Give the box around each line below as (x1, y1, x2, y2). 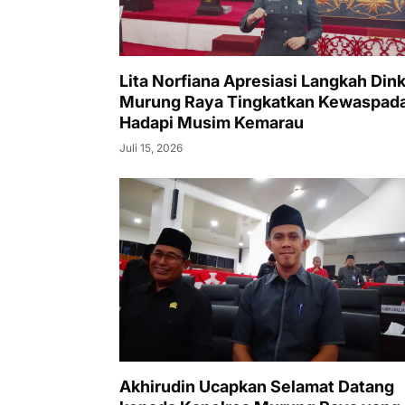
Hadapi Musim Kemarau (119, 112, 304, 132)
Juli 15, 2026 (119, 140, 183, 155)
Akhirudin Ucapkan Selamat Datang (119, 377, 394, 397)
